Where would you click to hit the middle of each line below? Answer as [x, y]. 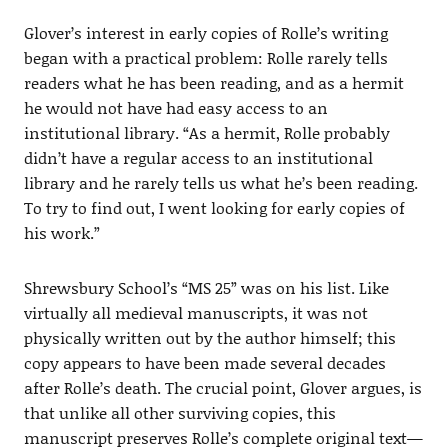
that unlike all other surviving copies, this [179, 413]
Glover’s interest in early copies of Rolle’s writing [205, 33]
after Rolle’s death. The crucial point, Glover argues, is [222, 388]
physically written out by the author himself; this [209, 338]
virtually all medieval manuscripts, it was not [195, 313]
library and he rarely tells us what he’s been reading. [220, 183]
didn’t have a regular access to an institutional [198, 158]
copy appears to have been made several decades [204, 363]
